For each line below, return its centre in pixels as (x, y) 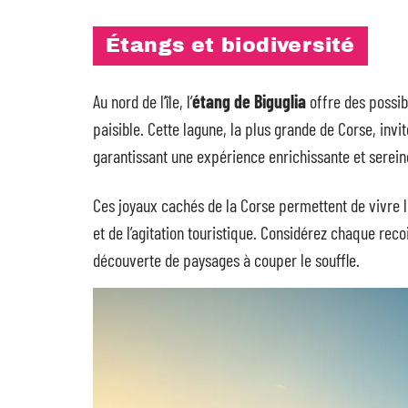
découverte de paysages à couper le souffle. (226, 260)
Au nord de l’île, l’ (143, 101)
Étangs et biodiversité (230, 46)
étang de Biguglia (249, 101)
